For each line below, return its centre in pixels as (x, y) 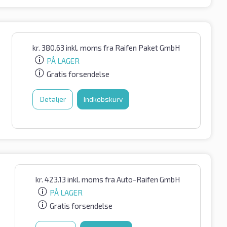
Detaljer (53, 99)
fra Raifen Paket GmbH (142, 48)
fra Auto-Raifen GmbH (142, 180)
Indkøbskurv (103, 99)
